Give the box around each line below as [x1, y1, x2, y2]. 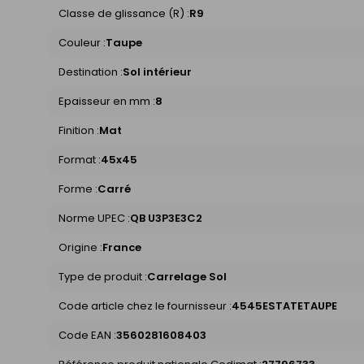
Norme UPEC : [58, 210, 130, 226]
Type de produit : [58, 269, 147, 284]
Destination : [58, 64, 123, 80]
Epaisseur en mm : [58, 93, 155, 109]
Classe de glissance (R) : [58, 6, 189, 21]
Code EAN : [58, 327, 116, 343]
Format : [58, 152, 101, 167]
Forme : [58, 181, 97, 197]
